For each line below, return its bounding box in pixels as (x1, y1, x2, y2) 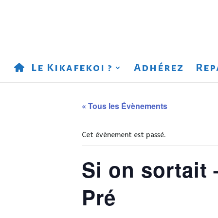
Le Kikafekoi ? (31, 62, 112, 73)
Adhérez (133, 62, 184, 73)
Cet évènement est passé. (82, 129, 165, 141)
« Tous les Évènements (82, 100, 167, 111)
